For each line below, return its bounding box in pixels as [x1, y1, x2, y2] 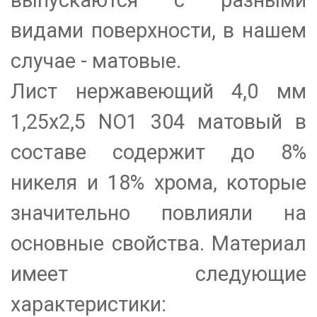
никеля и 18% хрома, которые [11, 171, 306, 195]
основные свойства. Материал [11, 231, 306, 256]
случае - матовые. [11, 49, 181, 74]
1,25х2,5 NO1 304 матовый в [11, 110, 306, 134]
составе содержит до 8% [11, 140, 306, 165]
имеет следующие [11, 262, 306, 287]
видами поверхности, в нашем [11, 18, 306, 43]
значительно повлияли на [11, 201, 306, 226]
